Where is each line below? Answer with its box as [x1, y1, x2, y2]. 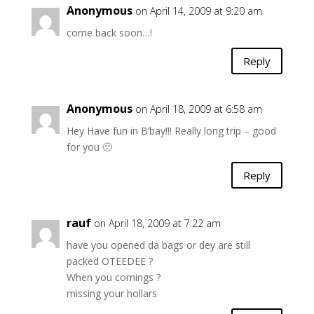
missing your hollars [66, 287, 157, 300]
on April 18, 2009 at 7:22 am [93, 217, 221, 230]
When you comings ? [66, 271, 161, 284]
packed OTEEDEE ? [66, 254, 153, 268]
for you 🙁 [66, 140, 112, 153]
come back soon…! [66, 26, 152, 39]
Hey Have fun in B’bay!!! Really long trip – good [66, 124, 276, 137]
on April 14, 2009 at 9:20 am [135, 4, 262, 18]
